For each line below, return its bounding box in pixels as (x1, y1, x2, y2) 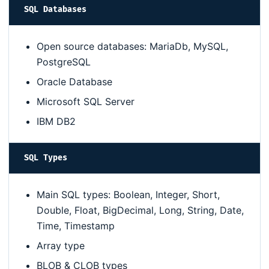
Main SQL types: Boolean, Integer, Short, (37, 189, 220, 201)
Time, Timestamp (37, 220, 115, 232)
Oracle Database (37, 76, 112, 88)
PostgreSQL (37, 56, 91, 68)
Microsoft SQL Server (37, 95, 134, 108)
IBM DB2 (37, 115, 76, 128)
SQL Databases (24, 5, 86, 15)
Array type (37, 240, 85, 252)
